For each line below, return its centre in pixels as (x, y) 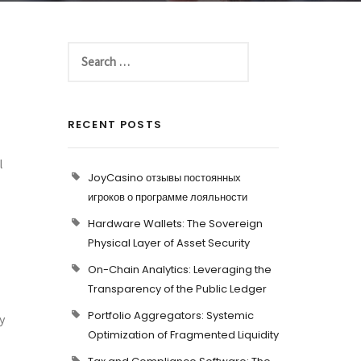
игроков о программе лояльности (167, 197)
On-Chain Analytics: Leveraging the (179, 270)
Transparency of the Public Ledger (177, 289)
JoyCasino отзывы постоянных (164, 178)
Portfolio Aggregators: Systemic (170, 315)
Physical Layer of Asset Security (168, 243)
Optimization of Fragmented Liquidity (183, 335)
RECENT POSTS (115, 124)
